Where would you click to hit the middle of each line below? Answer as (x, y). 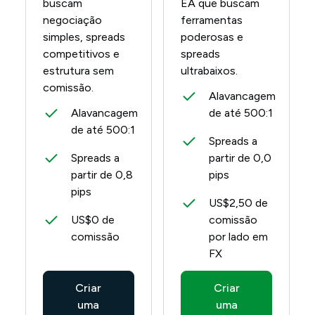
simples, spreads (84, 37)
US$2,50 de (238, 203)
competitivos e (81, 54)
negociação (72, 20)
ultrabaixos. (209, 71)
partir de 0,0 (240, 158)
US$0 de (92, 220)
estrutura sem (78, 71)
